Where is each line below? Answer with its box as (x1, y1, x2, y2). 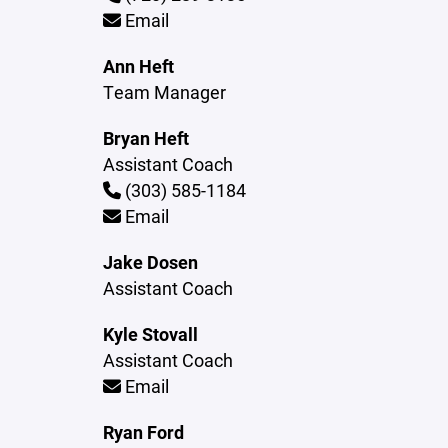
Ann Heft (103, 54, 175, 78)
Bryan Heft (103, 126, 190, 150)
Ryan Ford (103, 420, 185, 444)
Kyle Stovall (103, 322, 199, 346)
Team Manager (103, 80, 227, 104)
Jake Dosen (103, 250, 199, 274)
